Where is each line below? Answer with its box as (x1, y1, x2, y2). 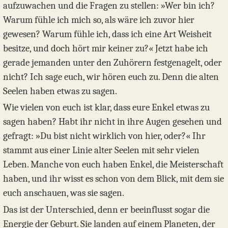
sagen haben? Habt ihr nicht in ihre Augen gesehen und (3, 116, 222, 128)
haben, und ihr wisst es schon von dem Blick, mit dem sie (3, 173, 224, 185)
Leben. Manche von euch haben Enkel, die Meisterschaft (3, 159, 223, 170)
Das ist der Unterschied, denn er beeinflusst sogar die (3, 204, 210, 216)
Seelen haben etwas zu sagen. (3, 85, 117, 97)
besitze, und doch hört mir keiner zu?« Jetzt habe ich (3, 42, 208, 54)
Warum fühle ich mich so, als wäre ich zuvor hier (3, 14, 194, 25)
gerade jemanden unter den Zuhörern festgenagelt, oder (3, 56, 222, 68)
